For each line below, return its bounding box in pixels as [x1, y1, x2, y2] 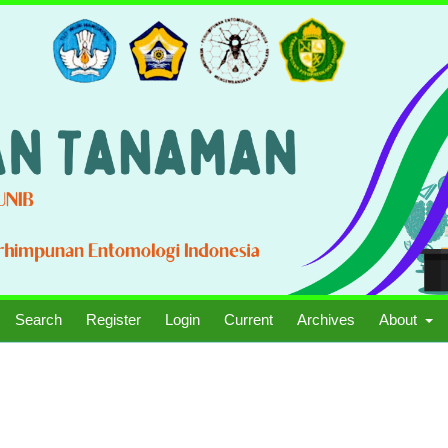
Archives [297, 310, 356, 328]
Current [224, 310, 274, 328]
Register [86, 310, 142, 328]
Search [15, 310, 63, 328]
